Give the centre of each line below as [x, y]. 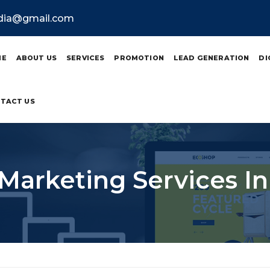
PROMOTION [139, 58]
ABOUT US [36, 58]
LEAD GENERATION [211, 58]
